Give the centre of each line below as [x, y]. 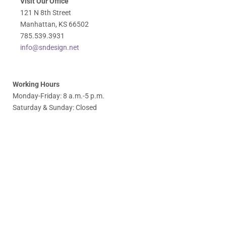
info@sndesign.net [50, 47]
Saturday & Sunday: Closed [55, 107]
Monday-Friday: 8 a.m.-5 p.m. [59, 96]
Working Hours [36, 84]
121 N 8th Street [46, 12]
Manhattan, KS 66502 [54, 24]
